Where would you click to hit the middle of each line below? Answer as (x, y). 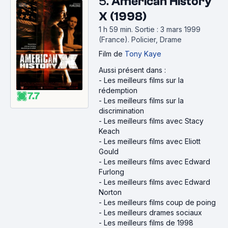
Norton (110, 192)
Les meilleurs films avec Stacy (154, 121)
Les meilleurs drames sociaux (153, 212)
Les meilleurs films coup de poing (160, 202)
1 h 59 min (115, 29)
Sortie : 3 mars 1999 (168, 29)
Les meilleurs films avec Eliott (152, 141)
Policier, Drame (156, 39)
